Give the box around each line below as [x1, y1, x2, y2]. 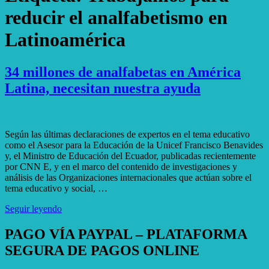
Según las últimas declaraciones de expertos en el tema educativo [5, 128, 250, 139]
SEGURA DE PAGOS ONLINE [5, 242, 199, 258]
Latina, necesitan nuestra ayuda [5, 80, 201, 96]
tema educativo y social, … [5, 183, 107, 193]
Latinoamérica [5, 29, 125, 51]
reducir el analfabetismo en [5, 7, 228, 29]
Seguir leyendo [5, 203, 62, 214]
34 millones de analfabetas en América [5, 64, 241, 80]
